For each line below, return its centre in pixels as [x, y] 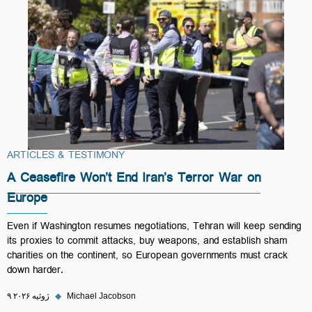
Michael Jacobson [101, 296]
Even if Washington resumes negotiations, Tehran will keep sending [154, 228]
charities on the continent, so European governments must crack [147, 257]
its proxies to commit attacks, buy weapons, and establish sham [147, 242]
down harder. [35, 272]
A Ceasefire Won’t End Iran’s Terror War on [134, 180]
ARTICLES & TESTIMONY [66, 157]
